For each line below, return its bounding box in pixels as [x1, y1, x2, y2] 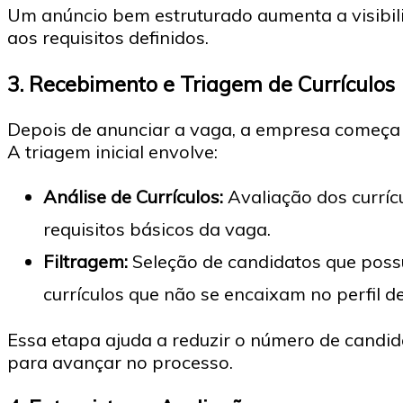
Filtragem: [43, 249, 128, 273]
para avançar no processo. [7, 350, 233, 373]
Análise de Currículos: [43, 184, 223, 208]
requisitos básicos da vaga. [43, 217, 271, 240]
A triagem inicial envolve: [7, 139, 218, 163]
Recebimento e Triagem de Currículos [29, 69, 395, 97]
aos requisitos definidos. [7, 26, 209, 49]
